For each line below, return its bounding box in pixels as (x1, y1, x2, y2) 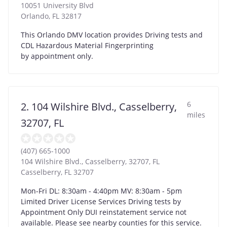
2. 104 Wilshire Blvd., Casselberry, (21, 99, 177, 113)
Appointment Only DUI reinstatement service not (21, 207, 186, 217)
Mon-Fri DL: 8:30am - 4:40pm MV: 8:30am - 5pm (21, 185, 182, 196)
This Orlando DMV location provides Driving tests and (21, 29, 203, 40)
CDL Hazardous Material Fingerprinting (21, 40, 154, 50)
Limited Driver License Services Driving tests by (21, 196, 181, 206)
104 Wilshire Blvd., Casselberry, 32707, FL (21, 156, 160, 166)
